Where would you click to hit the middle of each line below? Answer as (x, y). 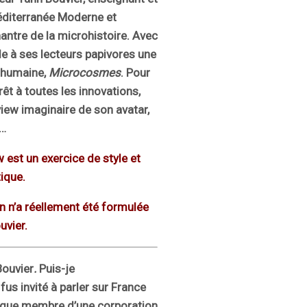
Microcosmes (85, 73)
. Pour (135, 73)
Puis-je (57, 269)
